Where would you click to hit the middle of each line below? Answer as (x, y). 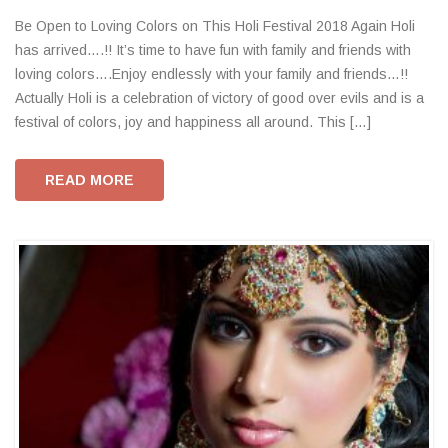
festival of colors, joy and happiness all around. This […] (193, 122)
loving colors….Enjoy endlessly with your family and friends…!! (211, 74)
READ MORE (89, 180)
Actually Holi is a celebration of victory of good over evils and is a (219, 98)
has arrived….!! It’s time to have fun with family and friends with (213, 50)
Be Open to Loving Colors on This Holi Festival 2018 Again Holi (215, 26)
